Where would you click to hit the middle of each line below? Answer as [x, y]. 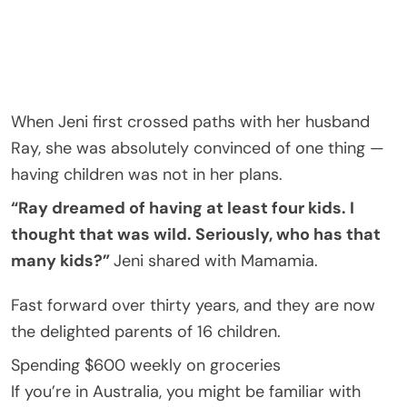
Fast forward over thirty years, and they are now [193, 305]
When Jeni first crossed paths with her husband [190, 121]
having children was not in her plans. [147, 174]
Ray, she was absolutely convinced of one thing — [198, 148]
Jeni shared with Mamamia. [216, 260]
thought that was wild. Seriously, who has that [196, 234]
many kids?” [62, 260]
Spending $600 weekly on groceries [146, 365]
